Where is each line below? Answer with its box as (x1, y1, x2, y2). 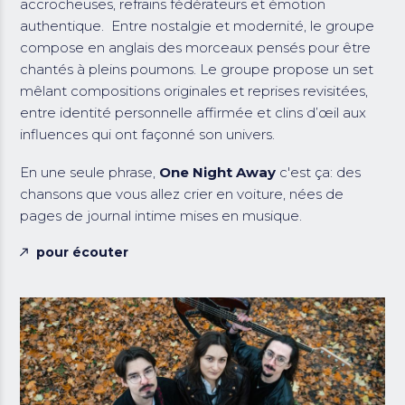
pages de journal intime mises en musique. (20, 206, 303, 224)
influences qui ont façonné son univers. (20, 125, 279, 143)
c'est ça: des (276, 163, 362, 181)
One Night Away (159, 163, 277, 181)
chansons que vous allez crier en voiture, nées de (20, 184, 344, 202)
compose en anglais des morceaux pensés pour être (20, 38, 372, 56)
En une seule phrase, (20, 163, 160, 181)
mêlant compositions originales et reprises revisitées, (20, 81, 369, 99)
